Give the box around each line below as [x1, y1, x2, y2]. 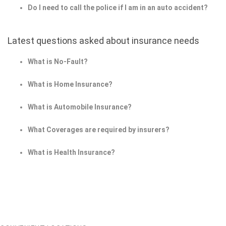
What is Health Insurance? [28, 148, 115, 157]
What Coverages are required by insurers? [28, 126, 169, 134]
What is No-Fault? [28, 58, 88, 66]
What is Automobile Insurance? [28, 103, 132, 111]
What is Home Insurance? [28, 80, 112, 89]
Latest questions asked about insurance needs [8, 35, 199, 46]
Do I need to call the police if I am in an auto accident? [28, 4, 208, 12]
